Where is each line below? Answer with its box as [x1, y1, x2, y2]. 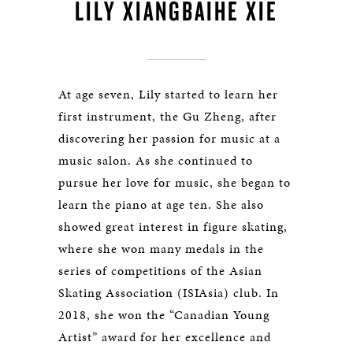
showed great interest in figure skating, [58, 217, 288, 236]
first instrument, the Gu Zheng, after [58, 107, 277, 125]
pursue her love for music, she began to [58, 173, 291, 191]
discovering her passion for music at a [58, 129, 281, 147]
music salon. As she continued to [58, 151, 253, 169]
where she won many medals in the [58, 240, 264, 258]
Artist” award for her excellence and [58, 328, 271, 346]
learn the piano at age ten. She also [58, 195, 264, 214]
